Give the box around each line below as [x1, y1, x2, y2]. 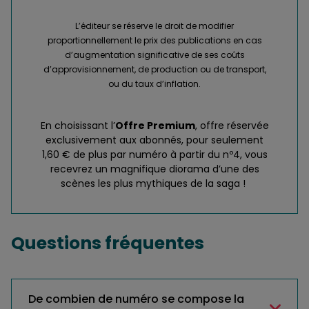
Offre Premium [114, 119, 195, 133]
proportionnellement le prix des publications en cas [47, 34, 262, 47]
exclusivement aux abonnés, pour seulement [46, 133, 263, 148]
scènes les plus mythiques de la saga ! [61, 177, 248, 191]
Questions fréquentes [11, 231, 204, 256]
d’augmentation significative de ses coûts [64, 49, 245, 61]
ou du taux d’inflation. [108, 78, 201, 90]
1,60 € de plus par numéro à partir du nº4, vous [41, 148, 268, 162]
